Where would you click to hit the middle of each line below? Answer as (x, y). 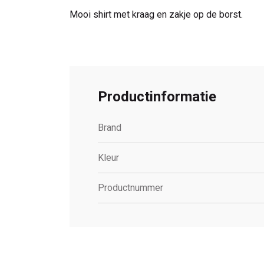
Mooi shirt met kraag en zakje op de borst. (156, 15)
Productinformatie (157, 97)
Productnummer (131, 188)
